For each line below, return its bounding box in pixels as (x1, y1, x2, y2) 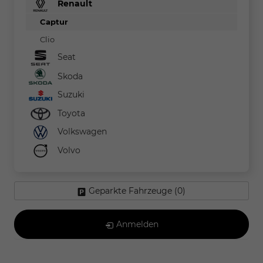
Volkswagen (55, 126, 107, 137)
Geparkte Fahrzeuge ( (89, 186, 177, 197)
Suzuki (55, 89, 85, 100)
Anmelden (116, 219, 159, 230)
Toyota (55, 107, 85, 119)
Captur (40, 18, 68, 27)
